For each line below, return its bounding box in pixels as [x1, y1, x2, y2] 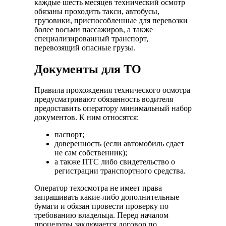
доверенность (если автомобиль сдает [54, 139, 184, 148]
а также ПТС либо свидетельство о [54, 157, 175, 166]
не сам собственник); [54, 148, 127, 157]
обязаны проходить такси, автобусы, [34, 7, 159, 16]
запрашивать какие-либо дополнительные [34, 193, 179, 202]
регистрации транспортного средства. [54, 166, 186, 176]
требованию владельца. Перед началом [34, 211, 168, 220]
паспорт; [54, 130, 86, 139]
